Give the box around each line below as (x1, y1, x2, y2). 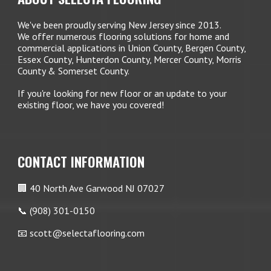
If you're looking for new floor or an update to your (18, 87, 227, 99)
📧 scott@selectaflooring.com (18, 227, 145, 239)
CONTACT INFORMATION (18, 151, 145, 172)
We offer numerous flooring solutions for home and (18, 30, 230, 42)
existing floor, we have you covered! (18, 99, 165, 111)
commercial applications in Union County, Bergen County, (18, 42, 246, 54)
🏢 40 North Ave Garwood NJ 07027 (18, 182, 165, 194)
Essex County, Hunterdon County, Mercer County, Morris (18, 53, 242, 65)
